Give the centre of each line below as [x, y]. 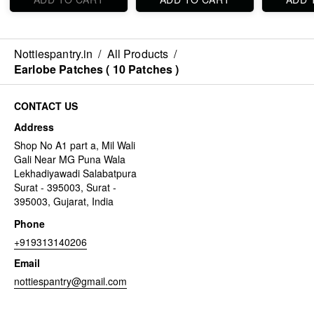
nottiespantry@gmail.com [70, 281]
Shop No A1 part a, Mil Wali [75, 145]
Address [34, 127]
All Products [138, 54]
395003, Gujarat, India [64, 202]
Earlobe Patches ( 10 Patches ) [97, 69]
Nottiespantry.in [54, 54]
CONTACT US [46, 106]
